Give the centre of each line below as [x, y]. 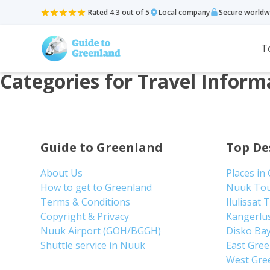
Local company [184, 12]
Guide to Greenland [102, 147]
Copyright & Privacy [85, 216]
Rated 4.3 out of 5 [119, 12]
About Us [62, 173]
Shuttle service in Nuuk [93, 245]
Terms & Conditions [86, 202]
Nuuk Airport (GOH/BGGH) [101, 231]
